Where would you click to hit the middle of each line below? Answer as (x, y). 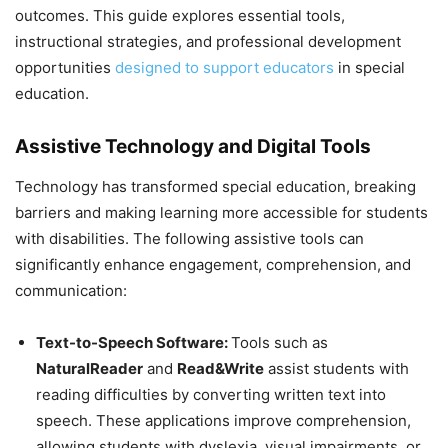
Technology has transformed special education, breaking (215, 186)
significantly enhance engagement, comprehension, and (213, 264)
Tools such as (279, 342)
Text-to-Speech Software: (133, 342)
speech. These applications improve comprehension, (223, 420)
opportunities (65, 67)
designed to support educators (224, 67)
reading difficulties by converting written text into (211, 394)
